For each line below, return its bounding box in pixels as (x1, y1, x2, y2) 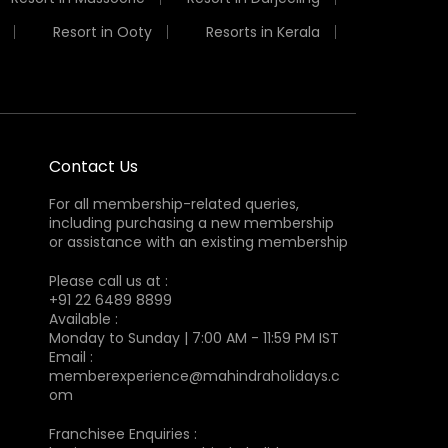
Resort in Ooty (52, 21, 152, 42)
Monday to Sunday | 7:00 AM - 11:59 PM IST (48, 327, 339, 348)
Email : (48, 346, 93, 367)
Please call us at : (48, 270, 168, 291)
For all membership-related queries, (48, 193, 299, 214)
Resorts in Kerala (206, 21, 321, 42)
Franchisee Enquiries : (48, 423, 197, 444)
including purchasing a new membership (48, 212, 334, 233)
